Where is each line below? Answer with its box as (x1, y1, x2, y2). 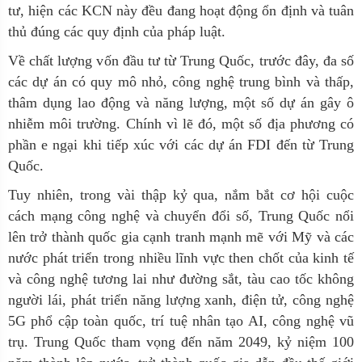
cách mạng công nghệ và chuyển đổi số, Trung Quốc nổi (8, 208, 354, 224)
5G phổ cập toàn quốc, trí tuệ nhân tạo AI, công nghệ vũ (8, 313, 354, 329)
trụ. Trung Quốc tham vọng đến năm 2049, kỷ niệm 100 (8, 334, 354, 350)
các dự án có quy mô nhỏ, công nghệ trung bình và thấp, (8, 74, 354, 90)
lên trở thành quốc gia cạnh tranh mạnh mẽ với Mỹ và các (8, 229, 354, 245)
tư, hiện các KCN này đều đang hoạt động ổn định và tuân (8, 2, 354, 19)
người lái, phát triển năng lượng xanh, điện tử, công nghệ (8, 292, 354, 308)
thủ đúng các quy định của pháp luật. (8, 23, 225, 40)
